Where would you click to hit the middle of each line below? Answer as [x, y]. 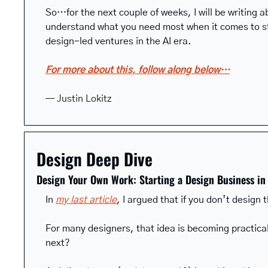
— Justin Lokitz [79, 98]
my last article [86, 200]
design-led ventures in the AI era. [118, 41]
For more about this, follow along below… [138, 70]
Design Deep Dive [95, 159]
